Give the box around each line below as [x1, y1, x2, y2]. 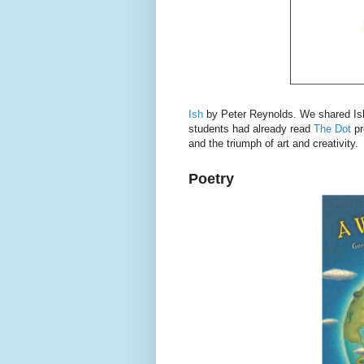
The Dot [314, 123, 351, 136]
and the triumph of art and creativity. [188, 137, 358, 150]
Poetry [188, 171, 234, 188]
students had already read [188, 123, 314, 136]
